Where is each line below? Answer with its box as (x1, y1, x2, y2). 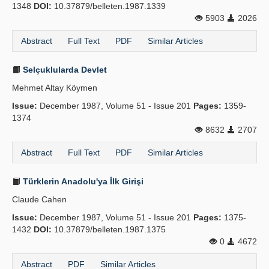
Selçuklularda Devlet (20, 65, 107, 74)
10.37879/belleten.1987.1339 (52, 1, 166, 11)
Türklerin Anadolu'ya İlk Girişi (20, 177, 144, 186)
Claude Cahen (12, 195, 67, 204)
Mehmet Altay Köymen (12, 83, 97, 92)
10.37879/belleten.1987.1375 (52, 225, 166, 234)
